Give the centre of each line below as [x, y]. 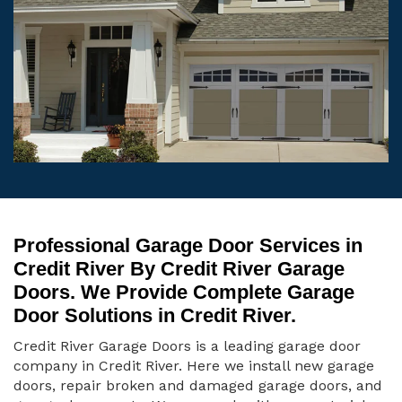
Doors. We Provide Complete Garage [184, 293]
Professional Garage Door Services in [188, 246]
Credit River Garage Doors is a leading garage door [187, 346]
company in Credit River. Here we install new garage [194, 366]
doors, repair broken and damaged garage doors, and [198, 386]
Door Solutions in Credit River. [155, 316]
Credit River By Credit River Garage [179, 269]
